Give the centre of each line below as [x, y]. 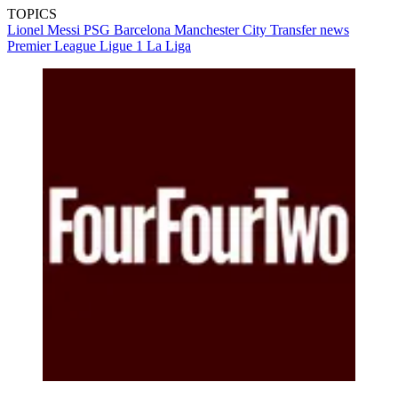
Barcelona [144, 30]
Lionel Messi [45, 30]
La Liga [169, 46]
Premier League [53, 46]
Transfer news [310, 30]
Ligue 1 [123, 46]
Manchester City [222, 30]
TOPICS [32, 14]
